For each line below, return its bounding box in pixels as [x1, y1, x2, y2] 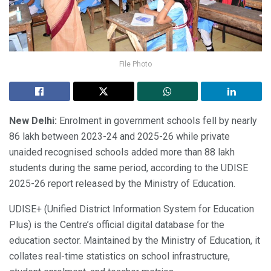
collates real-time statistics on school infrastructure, [9, 250, 230, 262]
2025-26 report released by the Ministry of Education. [9, 177, 235, 189]
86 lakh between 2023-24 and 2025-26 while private [9, 130, 230, 142]
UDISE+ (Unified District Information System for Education [9, 203, 254, 215]
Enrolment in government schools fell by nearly [59, 114, 257, 126]
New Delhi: [9, 114, 59, 126]
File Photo [119, 59, 152, 68]
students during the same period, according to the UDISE [9, 162, 248, 174]
